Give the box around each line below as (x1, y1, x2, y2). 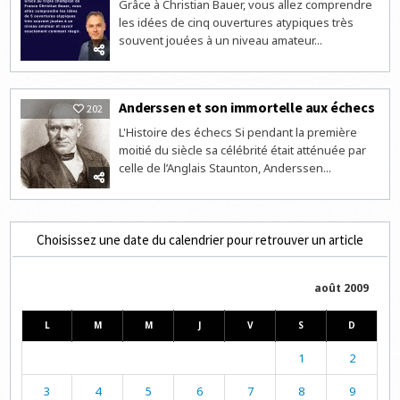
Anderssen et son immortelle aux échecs (119, 97, 375, 116)
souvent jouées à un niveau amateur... (119, 31, 323, 48)
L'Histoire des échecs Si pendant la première (119, 123, 358, 140)
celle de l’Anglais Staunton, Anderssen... (119, 159, 332, 176)
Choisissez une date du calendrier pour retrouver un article (37, 230, 363, 248)
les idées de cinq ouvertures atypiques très (119, 13, 354, 30)
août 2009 (314, 279, 370, 296)
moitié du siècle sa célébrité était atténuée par (119, 141, 367, 158)
